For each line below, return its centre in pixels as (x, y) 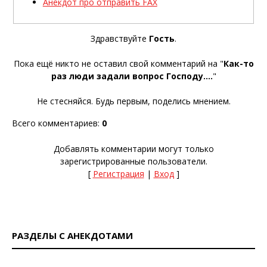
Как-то (238, 63)
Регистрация (118, 173)
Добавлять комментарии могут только (133, 148)
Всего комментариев (55, 123)
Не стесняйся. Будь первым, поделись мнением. (133, 101)
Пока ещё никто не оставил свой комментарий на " (118, 63)
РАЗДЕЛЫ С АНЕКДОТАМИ (72, 235)
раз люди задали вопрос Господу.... (132, 76)
